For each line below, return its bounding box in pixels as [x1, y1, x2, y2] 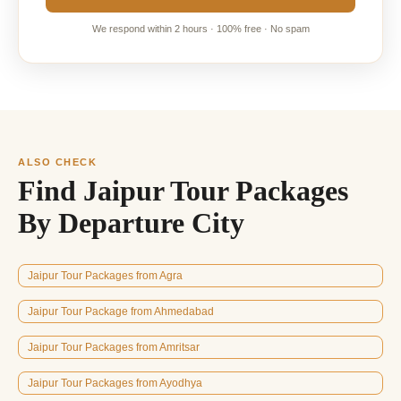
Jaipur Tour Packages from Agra [28, 269, 183, 282]
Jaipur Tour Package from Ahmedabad [28, 304, 214, 318]
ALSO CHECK [18, 156, 98, 167]
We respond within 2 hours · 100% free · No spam [91, 22, 310, 34]
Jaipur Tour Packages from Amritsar [28, 340, 200, 354]
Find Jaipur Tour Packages [18, 174, 348, 207]
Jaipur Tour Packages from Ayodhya [28, 376, 202, 389]
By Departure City [18, 206, 244, 239]
